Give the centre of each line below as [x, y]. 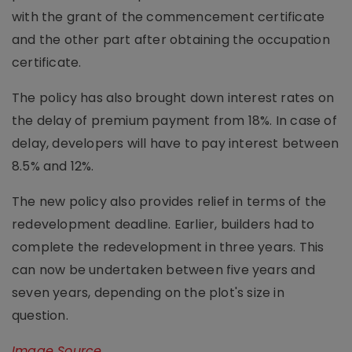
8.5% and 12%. [53, 166]
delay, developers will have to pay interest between [176, 143]
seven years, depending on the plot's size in [148, 292]
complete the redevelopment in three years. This [168, 247]
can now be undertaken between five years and [163, 269]
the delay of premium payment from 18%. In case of [174, 120]
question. [40, 315]
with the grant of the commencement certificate [169, 16]
